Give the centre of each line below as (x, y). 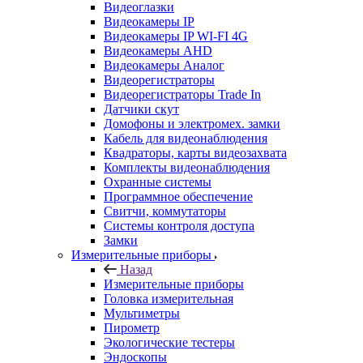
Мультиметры (142, 313)
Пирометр (132, 327)
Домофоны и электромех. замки (192, 123)
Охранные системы (158, 181)
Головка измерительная (169, 298)
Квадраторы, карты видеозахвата (195, 152)
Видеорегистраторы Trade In (182, 94)
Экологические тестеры (169, 342)
